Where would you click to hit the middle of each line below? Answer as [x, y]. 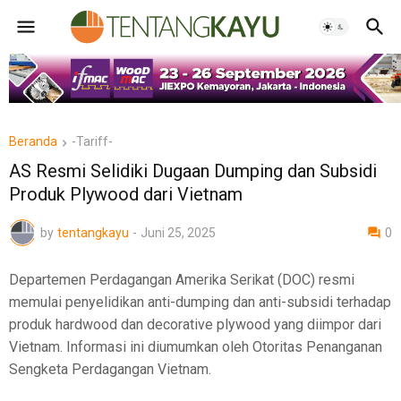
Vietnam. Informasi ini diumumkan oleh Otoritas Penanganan [196, 346]
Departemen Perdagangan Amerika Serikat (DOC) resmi [182, 279]
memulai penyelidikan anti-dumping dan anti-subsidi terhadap [200, 302]
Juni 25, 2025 [178, 232]
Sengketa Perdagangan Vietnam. [110, 369]
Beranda [33, 142]
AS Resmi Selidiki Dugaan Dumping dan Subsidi [193, 171]
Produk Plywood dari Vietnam [126, 194]
